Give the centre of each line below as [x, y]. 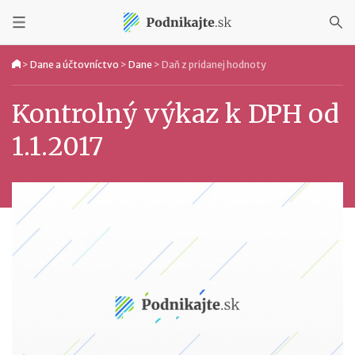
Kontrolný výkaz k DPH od [176, 114]
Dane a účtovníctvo [74, 65]
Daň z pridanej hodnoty [214, 65]
